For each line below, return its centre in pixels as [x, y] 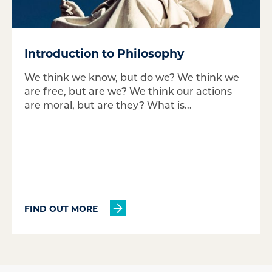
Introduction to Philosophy [104, 53]
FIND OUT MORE [61, 208]
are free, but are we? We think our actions [128, 91]
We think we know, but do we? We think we [132, 77]
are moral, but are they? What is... [108, 105]
